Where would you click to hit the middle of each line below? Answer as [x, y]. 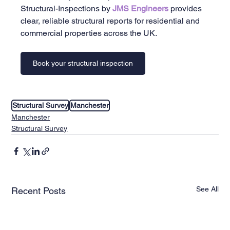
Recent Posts [39, 190]
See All [207, 189]
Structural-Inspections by [67, 8]
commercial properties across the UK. [89, 33]
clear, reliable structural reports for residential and [111, 21]
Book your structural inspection [83, 63]
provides [187, 8]
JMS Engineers [142, 8]
